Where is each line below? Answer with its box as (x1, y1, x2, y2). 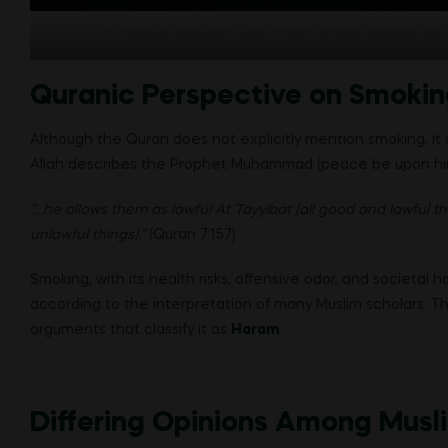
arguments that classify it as (30, 322, 231, 337)
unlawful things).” (30, 228, 145, 243)
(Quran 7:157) (145, 228, 236, 243)
